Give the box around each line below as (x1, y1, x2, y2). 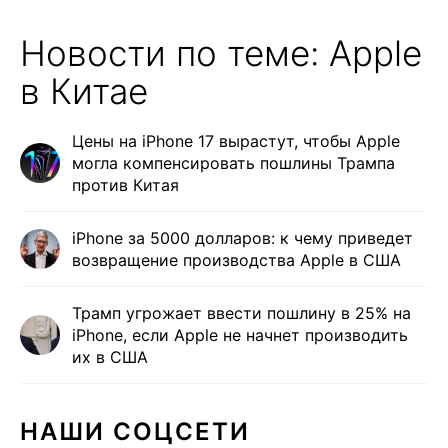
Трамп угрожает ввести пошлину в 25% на (72, 303, 411, 324)
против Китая (72, 175, 179, 196)
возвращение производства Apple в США (72, 250, 401, 271)
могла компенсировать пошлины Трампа (72, 153, 395, 174)
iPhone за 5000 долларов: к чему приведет (72, 228, 413, 249)
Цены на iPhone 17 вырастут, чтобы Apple (72, 131, 400, 152)
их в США (72, 347, 148, 368)
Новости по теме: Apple (20, 32, 422, 75)
